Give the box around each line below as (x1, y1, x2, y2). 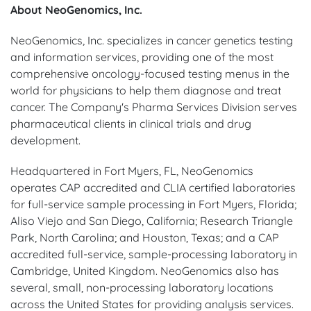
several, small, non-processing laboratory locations (10, 280, 274, 294)
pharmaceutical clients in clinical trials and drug (10, 116, 251, 131)
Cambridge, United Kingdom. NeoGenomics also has (10, 263, 279, 278)
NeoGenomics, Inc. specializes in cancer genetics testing (10, 33, 293, 47)
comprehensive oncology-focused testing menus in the (10, 66, 289, 81)
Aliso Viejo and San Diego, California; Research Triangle (10, 213, 293, 228)
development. (10, 133, 81, 147)
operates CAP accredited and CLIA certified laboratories (10, 180, 296, 194)
